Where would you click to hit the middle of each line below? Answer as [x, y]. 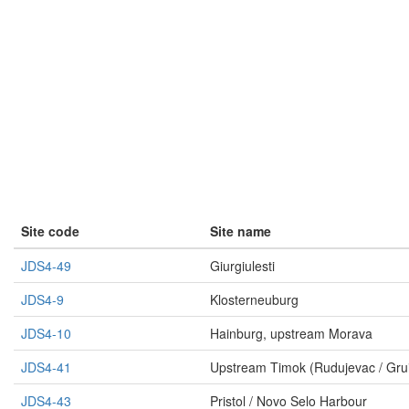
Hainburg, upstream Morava [291, 334]
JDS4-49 [46, 266]
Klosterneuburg [254, 300]
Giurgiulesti [242, 266]
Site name [241, 231]
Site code [50, 231]
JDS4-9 [42, 300]
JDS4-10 [46, 334]
